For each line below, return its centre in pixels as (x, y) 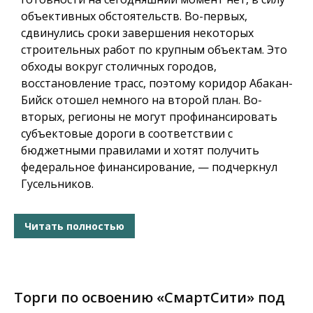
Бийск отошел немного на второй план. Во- (141, 100)
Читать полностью (74, 226)
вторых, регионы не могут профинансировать (149, 117)
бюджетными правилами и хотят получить (140, 151)
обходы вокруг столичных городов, (119, 67)
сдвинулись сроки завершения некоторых (137, 33)
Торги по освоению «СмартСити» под (150, 298)
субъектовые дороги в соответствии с (127, 134)
